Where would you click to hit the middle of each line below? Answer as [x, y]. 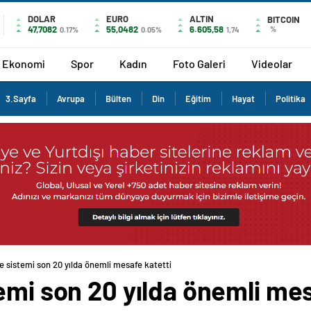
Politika [291, 99]
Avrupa [71, 99]
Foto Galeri [199, 63]
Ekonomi [24, 63]
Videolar [272, 63]
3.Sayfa [21, 99]
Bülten [118, 99]
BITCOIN [284, 19]
